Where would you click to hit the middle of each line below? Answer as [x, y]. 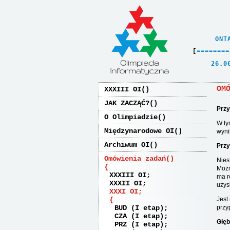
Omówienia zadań [135, 159]
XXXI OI [124, 191]
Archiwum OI [127, 145]
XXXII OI [126, 183]
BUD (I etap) [139, 208]
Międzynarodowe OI [139, 131]
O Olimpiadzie [131, 117]
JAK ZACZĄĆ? [127, 103]
